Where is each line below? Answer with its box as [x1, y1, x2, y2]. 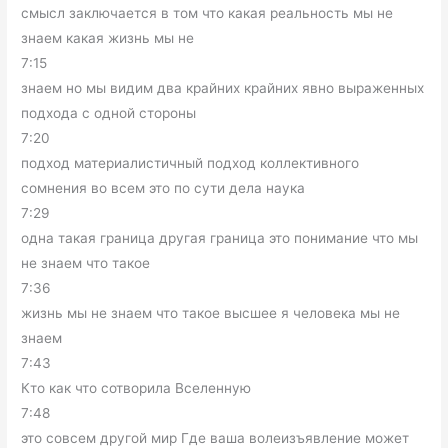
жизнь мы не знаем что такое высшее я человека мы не [21, 305, 401, 322]
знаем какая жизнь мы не [21, 30, 195, 47]
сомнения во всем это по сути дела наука [21, 180, 306, 197]
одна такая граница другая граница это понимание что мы [21, 230, 419, 247]
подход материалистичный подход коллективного [21, 155, 360, 172]
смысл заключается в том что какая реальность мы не [21, 5, 394, 22]
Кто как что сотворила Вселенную [21, 380, 252, 397]
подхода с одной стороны [21, 105, 197, 122]
